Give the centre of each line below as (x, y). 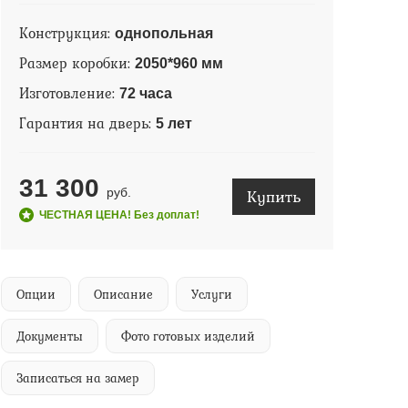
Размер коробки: (76, 63)
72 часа (145, 93)
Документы (49, 336)
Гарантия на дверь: (87, 123)
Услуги (211, 294)
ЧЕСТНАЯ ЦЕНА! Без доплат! (119, 215)
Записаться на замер (77, 378)
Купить (273, 196)
